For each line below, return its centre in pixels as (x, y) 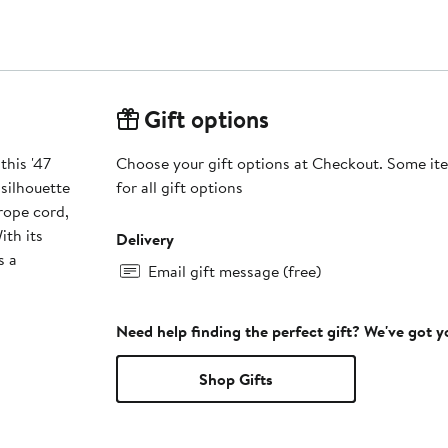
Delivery (144, 238)
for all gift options (179, 186)
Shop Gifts (235, 378)
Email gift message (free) (234, 270)
